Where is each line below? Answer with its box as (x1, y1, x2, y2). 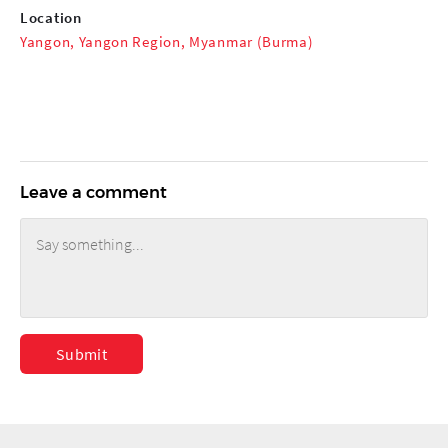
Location (20, 8, 82, 27)
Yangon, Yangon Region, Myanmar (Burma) (20, 32, 314, 51)
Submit (55, 344, 108, 364)
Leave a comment (20, 182, 167, 202)
